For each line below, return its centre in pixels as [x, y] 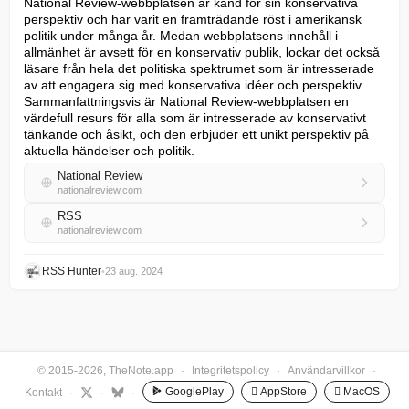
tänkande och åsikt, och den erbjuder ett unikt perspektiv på [196, 134]
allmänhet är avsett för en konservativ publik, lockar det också [202, 52]
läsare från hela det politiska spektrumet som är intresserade [199, 68]
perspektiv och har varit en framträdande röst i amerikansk [193, 19]
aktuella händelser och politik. [109, 151]
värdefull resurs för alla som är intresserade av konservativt [195, 118]
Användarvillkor [326, 370]
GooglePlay [194, 392]
